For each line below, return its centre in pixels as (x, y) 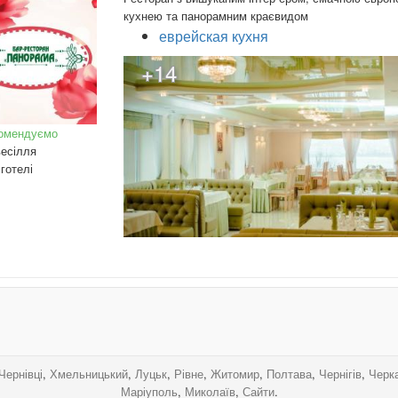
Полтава (289, 374)
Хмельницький (89, 374)
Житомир (235, 374)
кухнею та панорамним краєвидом (216, 15)
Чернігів (340, 374)
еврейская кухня (214, 36)
